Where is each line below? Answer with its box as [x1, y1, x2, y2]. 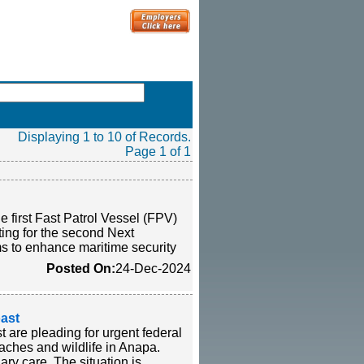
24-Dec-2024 [115, 262, 191, 275]
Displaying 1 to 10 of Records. [18, 130, 191, 144]
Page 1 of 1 [125, 145, 191, 158]
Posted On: [46, 262, 115, 275]
